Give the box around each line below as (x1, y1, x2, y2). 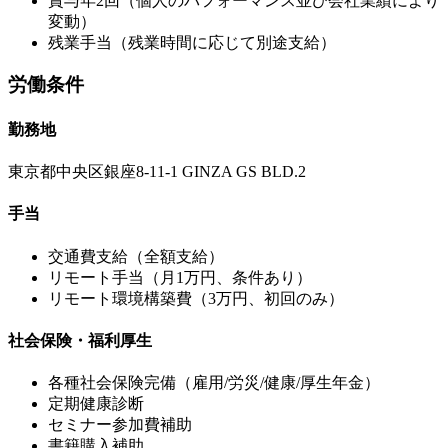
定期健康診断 (48, 395, 144, 413)
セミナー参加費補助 (48, 416, 192, 434)
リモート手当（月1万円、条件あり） (48, 268, 312, 286)
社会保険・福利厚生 (8, 331, 152, 349)
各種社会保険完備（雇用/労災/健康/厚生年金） (48, 374, 380, 392)
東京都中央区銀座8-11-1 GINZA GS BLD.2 (8, 162, 306, 180)
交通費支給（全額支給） (48, 247, 224, 265)
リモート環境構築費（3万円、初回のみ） (48, 289, 344, 307)
